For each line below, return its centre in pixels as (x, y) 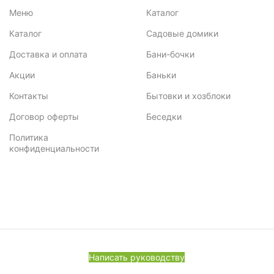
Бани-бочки (170, 54)
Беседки (164, 116)
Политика (28, 137)
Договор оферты (44, 116)
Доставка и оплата (48, 54)
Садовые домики (182, 33)
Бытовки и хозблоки (188, 95)
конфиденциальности (54, 148)
